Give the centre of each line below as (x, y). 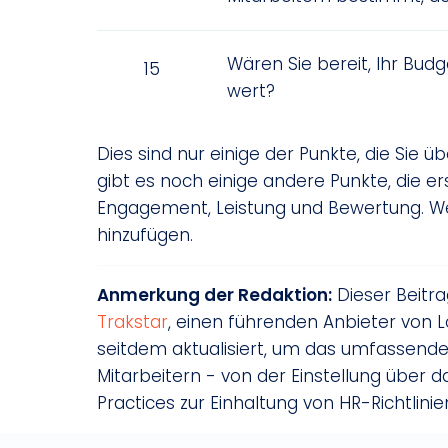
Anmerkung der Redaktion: (214, 295)
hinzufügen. (145, 235)
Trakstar (132, 322)
